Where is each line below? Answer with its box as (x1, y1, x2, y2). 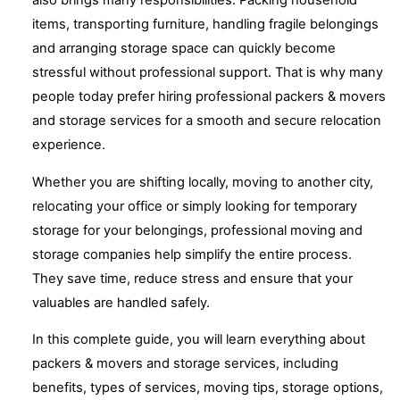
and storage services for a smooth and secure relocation (32, 112, 381, 129)
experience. (32, 137, 105, 154)
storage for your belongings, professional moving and (32, 221, 362, 238)
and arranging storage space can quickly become (32, 40, 336, 57)
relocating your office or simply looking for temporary (32, 197, 357, 214)
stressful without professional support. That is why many (32, 64, 383, 81)
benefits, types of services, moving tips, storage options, (32, 379, 383, 396)
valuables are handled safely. (32, 294, 210, 311)
